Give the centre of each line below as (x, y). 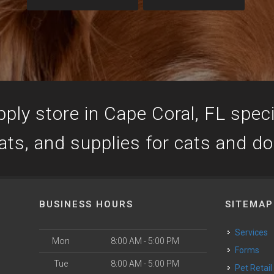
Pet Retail (257, 268)
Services (254, 232)
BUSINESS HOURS (86, 204)
